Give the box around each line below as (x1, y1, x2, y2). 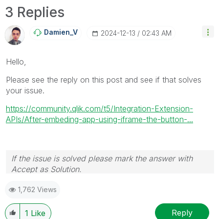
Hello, (6, 57, 26, 66)
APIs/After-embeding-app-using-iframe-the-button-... (6, 114, 193, 124)
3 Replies (5, 4, 65, 21)
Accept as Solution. (11, 164, 82, 174)
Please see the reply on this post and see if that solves (6, 75, 201, 85)
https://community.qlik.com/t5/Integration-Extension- (6, 104, 193, 113)
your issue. (6, 86, 44, 95)
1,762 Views (18, 185, 57, 194)
